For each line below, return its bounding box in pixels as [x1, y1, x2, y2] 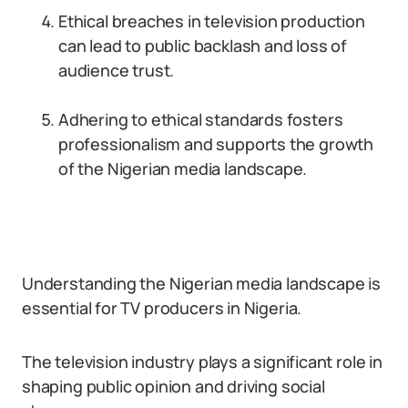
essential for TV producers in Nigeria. [22, 297, 302, 319]
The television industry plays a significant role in [22, 351, 382, 372]
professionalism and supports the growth [58, 133, 373, 155]
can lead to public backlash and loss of [58, 35, 347, 56]
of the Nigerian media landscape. [58, 158, 308, 179]
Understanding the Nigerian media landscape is [22, 272, 381, 294]
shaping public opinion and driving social [22, 375, 325, 397]
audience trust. [58, 59, 175, 81]
